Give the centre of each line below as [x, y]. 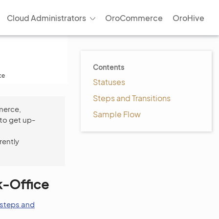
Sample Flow [117, 114]
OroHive [188, 18]
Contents [109, 67]
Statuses [109, 82]
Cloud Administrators [46, 18]
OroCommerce [134, 18]
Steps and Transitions [132, 98]
